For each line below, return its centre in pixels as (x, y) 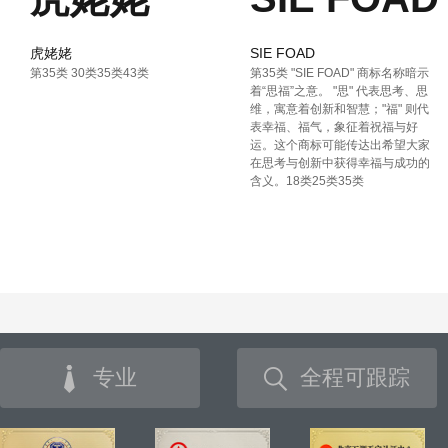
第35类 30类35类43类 (89, 73)
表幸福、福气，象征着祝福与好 (334, 127)
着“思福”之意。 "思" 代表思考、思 (339, 91)
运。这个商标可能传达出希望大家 (340, 145)
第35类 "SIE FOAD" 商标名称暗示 (339, 73)
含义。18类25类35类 (307, 181)
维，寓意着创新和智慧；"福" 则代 (339, 109)
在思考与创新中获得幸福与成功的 (340, 163)
